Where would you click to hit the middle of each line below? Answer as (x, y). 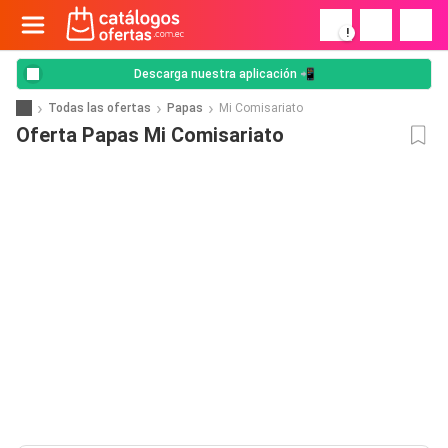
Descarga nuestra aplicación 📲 (224, 74)
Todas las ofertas (99, 107)
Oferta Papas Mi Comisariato (150, 135)
